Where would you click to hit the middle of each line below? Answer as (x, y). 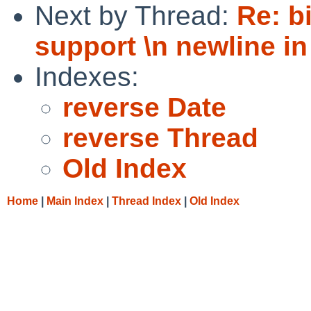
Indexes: (87, 76)
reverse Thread (160, 137)
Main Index (75, 201)
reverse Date (144, 107)
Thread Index (146, 201)
